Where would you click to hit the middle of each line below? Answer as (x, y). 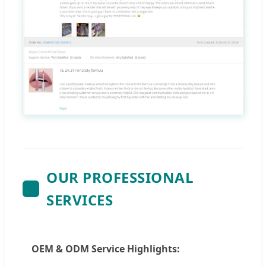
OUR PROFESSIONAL (120, 178)
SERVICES (80, 200)
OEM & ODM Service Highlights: (106, 249)
